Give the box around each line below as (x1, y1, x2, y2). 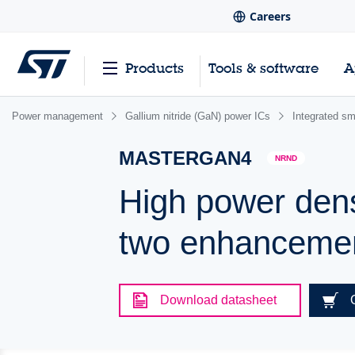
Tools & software (208, 59, 319, 77)
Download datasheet (160, 293, 277, 307)
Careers (250, 9, 291, 25)
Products (124, 59, 184, 77)
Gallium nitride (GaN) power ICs (125, 110, 270, 122)
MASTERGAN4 (119, 147, 252, 169)
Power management (12, 110, 103, 122)
